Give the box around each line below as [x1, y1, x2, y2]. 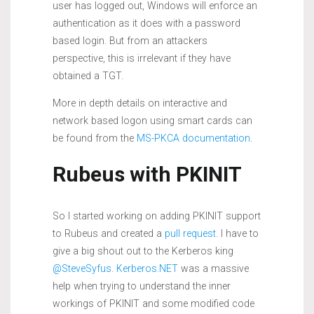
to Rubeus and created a [53, 227, 165, 239]
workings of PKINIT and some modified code [53, 297, 254, 309]
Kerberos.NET [116, 262, 178, 274]
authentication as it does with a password [53, 17, 240, 29]
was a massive [178, 262, 249, 274]
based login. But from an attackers [53, 34, 207, 46]
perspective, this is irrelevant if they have [53, 52, 231, 64]
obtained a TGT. [53, 69, 123, 81]
